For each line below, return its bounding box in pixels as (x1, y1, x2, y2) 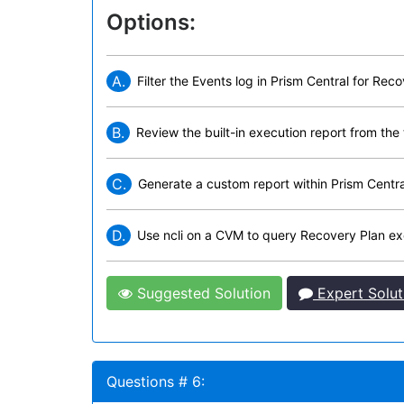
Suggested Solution (133, 284, 271, 302)
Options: (106, 9, 196, 35)
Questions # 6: (106, 372, 205, 390)
